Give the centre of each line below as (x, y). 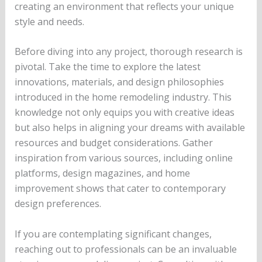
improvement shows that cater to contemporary (120, 189)
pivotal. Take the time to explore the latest (107, 67)
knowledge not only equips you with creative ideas (124, 113)
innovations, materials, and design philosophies (119, 82)
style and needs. (49, 21)
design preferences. (58, 204)
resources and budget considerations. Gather (113, 143)
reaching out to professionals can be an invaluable (125, 249)
